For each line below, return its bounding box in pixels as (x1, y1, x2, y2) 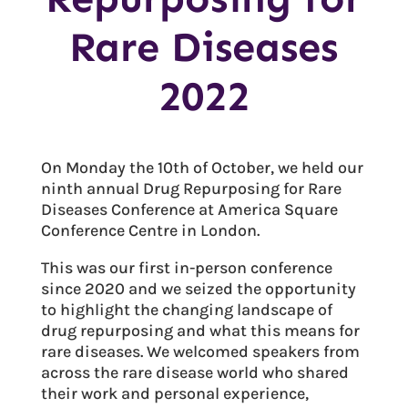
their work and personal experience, (40, 382, 309, 403)
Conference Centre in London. (40, 219, 260, 240)
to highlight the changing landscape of (40, 299, 332, 320)
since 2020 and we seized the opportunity (40, 278, 356, 299)
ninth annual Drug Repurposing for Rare (40, 178, 342, 199)
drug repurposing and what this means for (40, 320, 360, 341)
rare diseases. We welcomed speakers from (40, 341, 360, 362)
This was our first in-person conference (40, 257, 332, 278)
